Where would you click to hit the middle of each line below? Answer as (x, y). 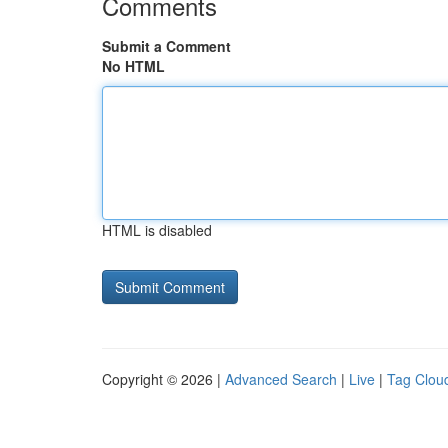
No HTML (133, 66)
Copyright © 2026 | (163, 379)
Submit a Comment (166, 46)
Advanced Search (281, 379)
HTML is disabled (157, 230)
